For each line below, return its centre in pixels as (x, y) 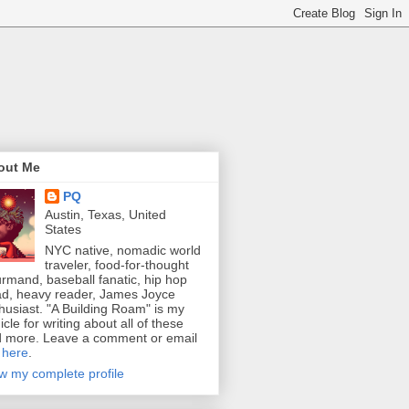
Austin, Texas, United (105, 215)
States (63, 230)
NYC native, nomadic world (122, 251)
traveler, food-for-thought (116, 265)
